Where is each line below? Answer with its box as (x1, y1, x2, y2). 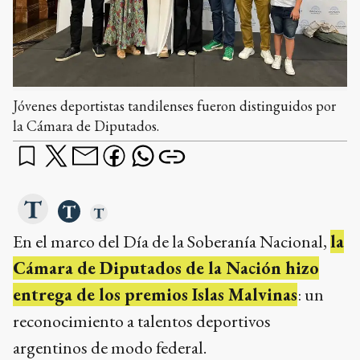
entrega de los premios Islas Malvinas (13, 283, 297, 307)
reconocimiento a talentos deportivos (13, 309, 271, 333)
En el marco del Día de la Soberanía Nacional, (13, 230, 330, 254)
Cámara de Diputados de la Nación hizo (13, 256, 319, 280)
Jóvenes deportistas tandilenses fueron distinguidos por (13, 96, 336, 116)
